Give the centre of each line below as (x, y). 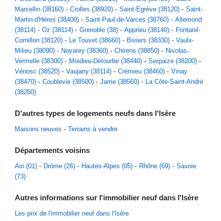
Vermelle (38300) (39, 61)
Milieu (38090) (35, 51)
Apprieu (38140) (147, 30)
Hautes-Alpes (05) (107, 166)
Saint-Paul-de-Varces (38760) (127, 19)
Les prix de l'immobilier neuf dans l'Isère (72, 213)
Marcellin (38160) (39, 9)
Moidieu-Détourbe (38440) (106, 61)
